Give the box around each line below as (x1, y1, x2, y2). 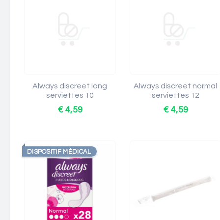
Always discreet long (32, 82, 108, 90)
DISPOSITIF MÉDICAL (27, 148, 91, 155)
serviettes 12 (152, 91, 199, 99)
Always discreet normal (134, 82, 218, 90)
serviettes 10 (46, 91, 94, 99)
